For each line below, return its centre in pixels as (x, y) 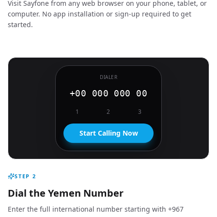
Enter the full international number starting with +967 (96, 209)
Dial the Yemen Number (66, 193)
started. (20, 24)
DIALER (108, 77)
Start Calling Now (108, 133)
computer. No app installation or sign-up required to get (100, 14)
